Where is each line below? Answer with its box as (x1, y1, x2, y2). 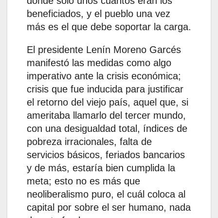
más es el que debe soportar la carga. (27, 21, 191, 33)
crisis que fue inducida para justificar (27, 84, 183, 95)
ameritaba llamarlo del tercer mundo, (27, 110, 186, 121)
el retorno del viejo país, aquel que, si (27, 97, 188, 108)
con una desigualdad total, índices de (27, 123, 187, 134)
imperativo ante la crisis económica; (27, 71, 181, 82)
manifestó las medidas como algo (27, 57, 171, 69)
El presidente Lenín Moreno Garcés (27, 44, 181, 55)
